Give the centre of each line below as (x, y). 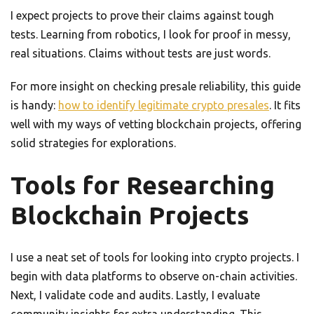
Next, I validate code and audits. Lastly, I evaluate (135, 295)
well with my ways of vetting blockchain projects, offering (156, 124)
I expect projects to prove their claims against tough (142, 16)
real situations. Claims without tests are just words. (141, 54)
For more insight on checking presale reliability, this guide (156, 87)
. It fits (285, 105)
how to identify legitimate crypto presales (164, 105)
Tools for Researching (143, 185)
